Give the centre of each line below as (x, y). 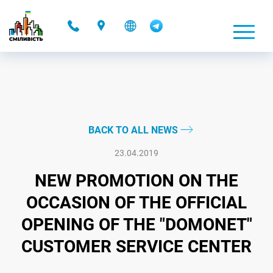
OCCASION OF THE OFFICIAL (136, 203)
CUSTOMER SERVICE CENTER (136, 246)
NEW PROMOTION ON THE (136, 181)
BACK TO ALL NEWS (134, 130)
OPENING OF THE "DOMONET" (136, 225)
